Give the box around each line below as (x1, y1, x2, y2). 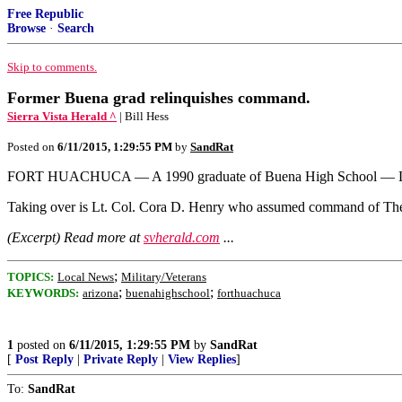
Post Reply (15, 353, 74, 366)
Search (57, 22, 94, 35)
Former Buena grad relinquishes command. (7, 89, 310, 107)
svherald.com (144, 230, 220, 245)
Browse (7, 22, 46, 35)
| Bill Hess (119, 109, 169, 123)
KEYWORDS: (7, 286, 79, 300)
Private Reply (83, 353, 158, 366)
